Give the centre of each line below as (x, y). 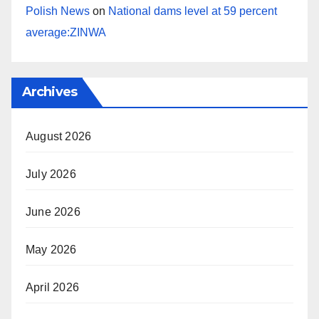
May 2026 (51, 249)
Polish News (58, 11)
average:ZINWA (66, 32)
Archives (49, 91)
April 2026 (52, 287)
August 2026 (59, 136)
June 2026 (53, 211)
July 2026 (51, 174)
